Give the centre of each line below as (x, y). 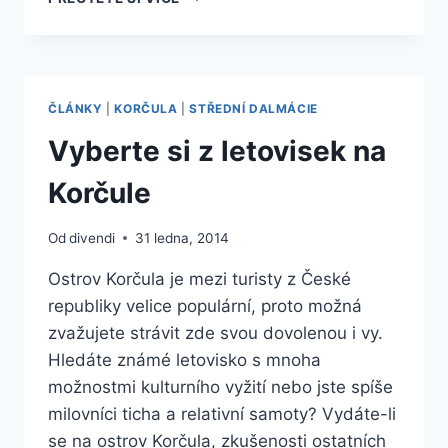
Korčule (99, 193)
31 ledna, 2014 (182, 237)
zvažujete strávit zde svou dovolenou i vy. (215, 332)
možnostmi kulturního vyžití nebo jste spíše (220, 386)
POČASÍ (207, 35)
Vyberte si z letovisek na (217, 151)
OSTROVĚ (214, 77)
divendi (92, 237)
